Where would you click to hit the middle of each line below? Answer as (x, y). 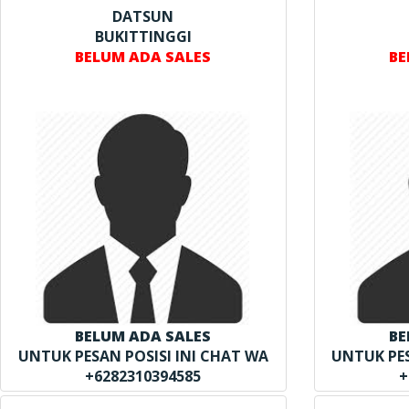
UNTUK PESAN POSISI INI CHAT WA (143, 356)
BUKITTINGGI (143, 36)
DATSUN (143, 16)
